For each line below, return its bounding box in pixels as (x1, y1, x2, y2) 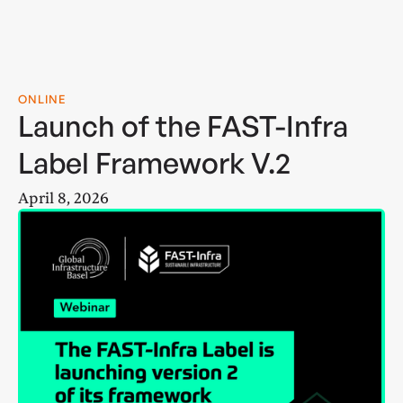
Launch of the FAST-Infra (18, 108, 348, 145)
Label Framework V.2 (18, 145, 291, 182)
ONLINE (18, 92, 66, 107)
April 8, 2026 (18, 189, 109, 209)
